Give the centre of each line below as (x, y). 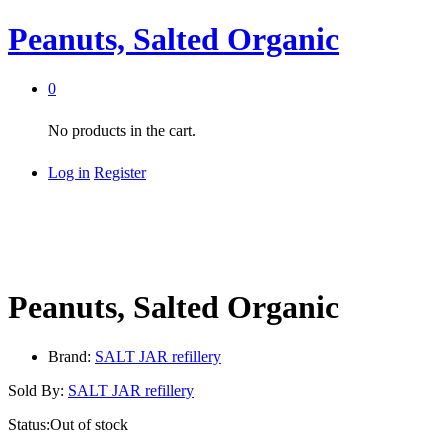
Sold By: (38, 390)
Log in (69, 172)
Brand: (71, 356)
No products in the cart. (122, 130)
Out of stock (89, 424)
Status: (29, 424)
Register (120, 172)
